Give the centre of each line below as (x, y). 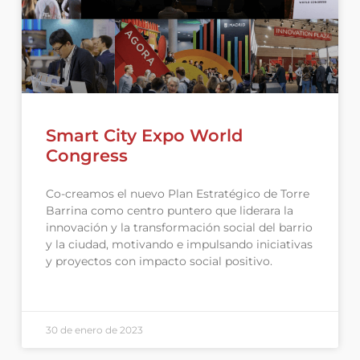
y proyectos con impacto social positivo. (159, 261)
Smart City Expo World (144, 135)
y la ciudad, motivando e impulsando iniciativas (179, 244)
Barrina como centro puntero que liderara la (169, 210)
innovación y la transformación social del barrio (179, 227)
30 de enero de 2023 (94, 329)
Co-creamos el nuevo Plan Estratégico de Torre (177, 193)
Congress (86, 155)
